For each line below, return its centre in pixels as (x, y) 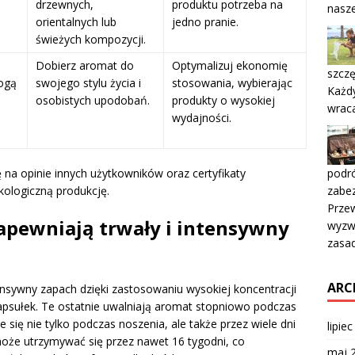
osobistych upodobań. (93, 101)
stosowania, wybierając (232, 83)
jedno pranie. (205, 22)
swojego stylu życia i (88, 83)
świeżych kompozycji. (91, 40)
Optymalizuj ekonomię (230, 66)
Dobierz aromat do (85, 66)
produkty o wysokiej (223, 101)
